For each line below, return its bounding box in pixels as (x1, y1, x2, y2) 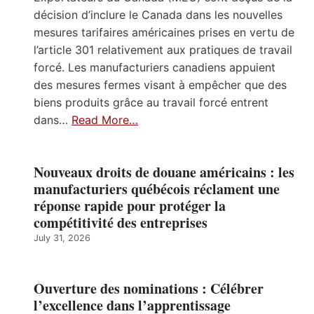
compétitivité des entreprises (34, 212, 207, 233)
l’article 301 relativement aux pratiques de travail (34, 42, 292, 57)
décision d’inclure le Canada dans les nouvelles (34, 7, 282, 22)
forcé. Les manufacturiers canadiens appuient (34, 60, 275, 74)
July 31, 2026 (34, 232, 90, 243)
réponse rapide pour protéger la (34, 195, 226, 216)
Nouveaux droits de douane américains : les (34, 161, 294, 182)
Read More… (71, 112, 138, 127)
